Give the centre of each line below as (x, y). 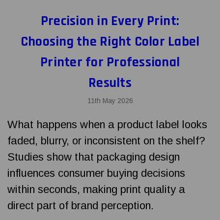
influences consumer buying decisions (96, 173)
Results (110, 83)
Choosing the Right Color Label (110, 42)
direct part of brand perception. (81, 205)
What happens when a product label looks (107, 124)
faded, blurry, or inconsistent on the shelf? (106, 140)
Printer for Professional (110, 62)
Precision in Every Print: (110, 21)
